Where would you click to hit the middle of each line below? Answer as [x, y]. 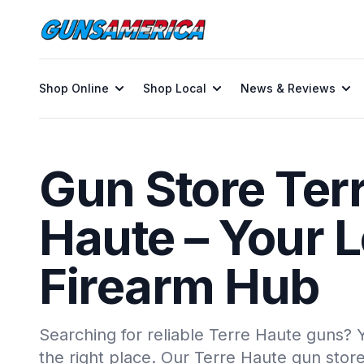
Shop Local [175, 88]
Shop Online [74, 88]
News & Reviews [288, 88]
